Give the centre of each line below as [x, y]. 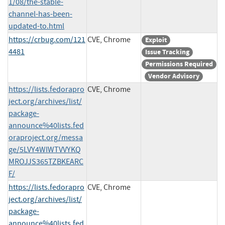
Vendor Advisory [174, 76]
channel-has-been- [40, 14]
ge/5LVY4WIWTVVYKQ [45, 149]
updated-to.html [36, 26]
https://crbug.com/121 [47, 39]
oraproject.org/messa [46, 137]
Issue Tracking [167, 52]
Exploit [156, 40]
